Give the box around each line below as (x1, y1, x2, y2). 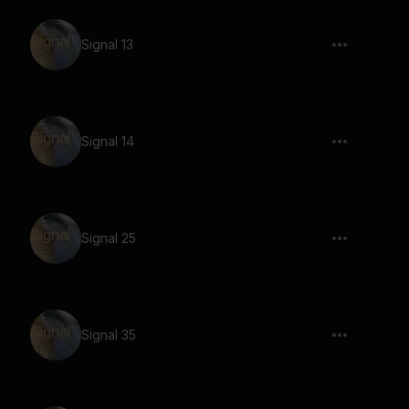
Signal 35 (81, 327, 136, 342)
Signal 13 (81, 37, 133, 52)
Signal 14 (81, 133, 134, 149)
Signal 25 (81, 230, 136, 246)
